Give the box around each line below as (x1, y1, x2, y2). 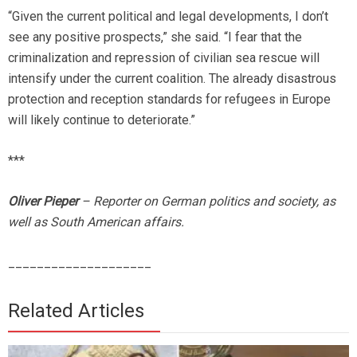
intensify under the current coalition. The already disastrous (8, 71, 336, 86)
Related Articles (8, 300, 144, 322)
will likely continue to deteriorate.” (8, 112, 195, 127)
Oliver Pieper (8, 194, 78, 209)
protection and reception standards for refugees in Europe (8, 92, 331, 107)
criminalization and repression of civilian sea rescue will (8, 50, 320, 65)
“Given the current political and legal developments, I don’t (8, 9, 328, 24)
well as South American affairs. (8, 214, 184, 229)
